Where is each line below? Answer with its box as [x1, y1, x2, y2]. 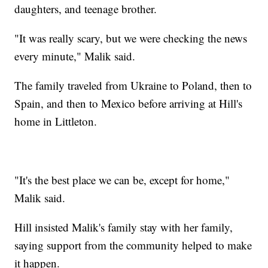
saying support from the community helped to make [14, 237, 252, 252]
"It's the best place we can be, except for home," [14, 172, 230, 187]
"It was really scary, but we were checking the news [14, 30, 248, 45]
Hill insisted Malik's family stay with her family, [14, 219, 233, 234]
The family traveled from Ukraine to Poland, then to [14, 77, 252, 93]
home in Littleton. [14, 113, 98, 129]
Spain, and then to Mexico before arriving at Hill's [14, 95, 243, 111]
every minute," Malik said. [14, 48, 136, 63]
